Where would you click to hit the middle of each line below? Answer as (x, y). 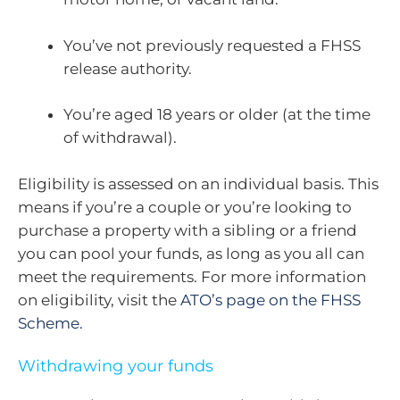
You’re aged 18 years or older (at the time (217, 114)
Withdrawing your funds (116, 366)
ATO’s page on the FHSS (271, 300)
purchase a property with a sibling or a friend (187, 230)
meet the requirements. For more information (192, 276)
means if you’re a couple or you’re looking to (185, 207)
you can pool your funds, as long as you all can (191, 253)
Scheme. (50, 323)
